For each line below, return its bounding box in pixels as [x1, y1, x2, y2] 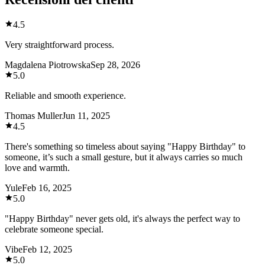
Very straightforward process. [5, 39, 114, 50]
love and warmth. [5, 162, 70, 173]
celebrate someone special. [5, 224, 104, 234]
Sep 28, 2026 [91, 59, 140, 70]
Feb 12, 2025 [22, 244, 72, 254]
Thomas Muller [5, 110, 62, 121]
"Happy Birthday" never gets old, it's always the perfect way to [5, 213, 240, 224]
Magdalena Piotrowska [5, 59, 91, 70]
